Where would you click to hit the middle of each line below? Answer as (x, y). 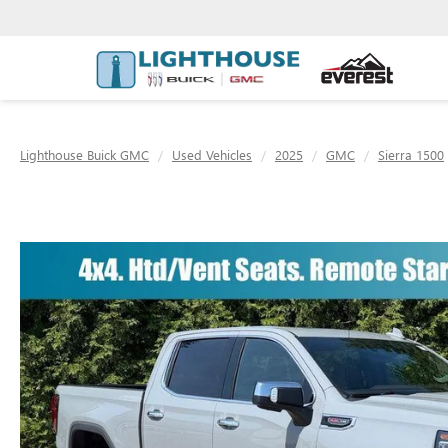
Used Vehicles (212, 154)
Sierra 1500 (411, 154)
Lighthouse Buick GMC (84, 154)
